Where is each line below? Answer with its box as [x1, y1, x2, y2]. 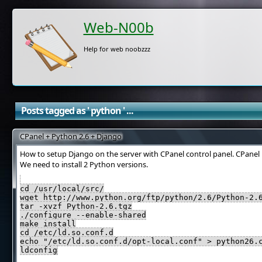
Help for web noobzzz [83, 44, 150, 53]
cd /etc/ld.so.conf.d [19, 228, 113, 237]
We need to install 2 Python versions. [19, 159, 148, 170]
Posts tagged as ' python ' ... [20, 104, 133, 117]
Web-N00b [83, 18, 154, 37]
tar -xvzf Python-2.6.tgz [19, 202, 132, 211]
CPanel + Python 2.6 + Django [19, 131, 122, 142]
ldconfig [19, 246, 57, 254]
